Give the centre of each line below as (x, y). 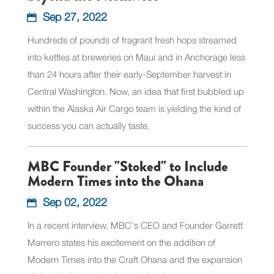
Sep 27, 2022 (75, 17)
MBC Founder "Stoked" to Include (128, 166)
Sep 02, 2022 (75, 202)
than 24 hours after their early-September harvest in (129, 74)
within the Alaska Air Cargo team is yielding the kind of (134, 108)
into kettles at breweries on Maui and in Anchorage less (136, 57)
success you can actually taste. (88, 125)
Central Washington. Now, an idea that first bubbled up (135, 91)
